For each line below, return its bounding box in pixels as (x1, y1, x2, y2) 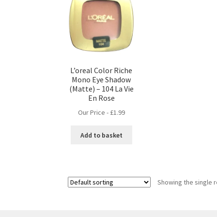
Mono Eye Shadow (72, 75, 131, 85)
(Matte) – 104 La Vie (69, 84, 134, 94)
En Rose (88, 93, 115, 103)
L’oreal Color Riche (70, 65, 133, 76)
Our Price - (77, 108, 110, 117)
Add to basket (80, 130, 123, 139)
